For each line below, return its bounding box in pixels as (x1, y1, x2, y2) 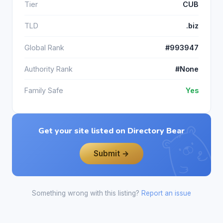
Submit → (94, 148, 129, 158)
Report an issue (141, 189, 191, 198)
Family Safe (24, 86, 63, 95)
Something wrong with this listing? (32, 189, 141, 198)
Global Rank (24, 43, 64, 52)
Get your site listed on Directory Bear (38, 125, 185, 136)
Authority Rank (24, 64, 73, 73)
